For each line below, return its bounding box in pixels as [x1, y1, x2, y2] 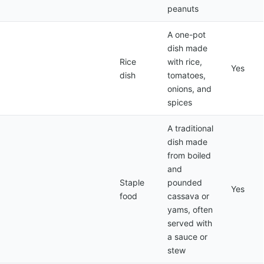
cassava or [167, 191, 209, 201]
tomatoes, [167, 70, 206, 80]
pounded [167, 177, 202, 187]
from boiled [167, 150, 211, 160]
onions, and [167, 84, 212, 94]
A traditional [167, 123, 213, 133]
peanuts [167, 4, 199, 14]
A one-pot [167, 29, 206, 39]
